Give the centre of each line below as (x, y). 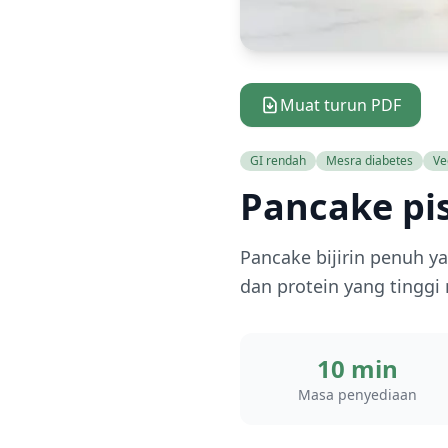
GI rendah (278, 160)
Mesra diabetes (369, 160)
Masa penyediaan (357, 394)
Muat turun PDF (340, 105)
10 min (357, 368)
